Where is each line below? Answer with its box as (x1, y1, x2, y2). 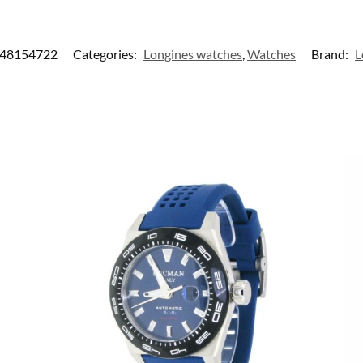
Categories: (73, 46, 139, 62)
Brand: (311, 46, 351, 62)
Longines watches (143, 46, 242, 62)
